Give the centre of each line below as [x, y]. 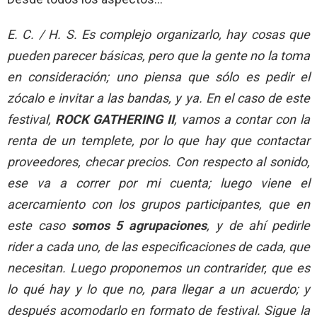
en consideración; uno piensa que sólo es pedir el [158, 76]
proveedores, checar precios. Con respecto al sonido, [158, 161]
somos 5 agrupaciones [139, 225]
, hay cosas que [264, 34]
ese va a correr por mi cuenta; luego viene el [158, 183]
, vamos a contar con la [242, 119]
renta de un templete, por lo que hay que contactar [158, 140]
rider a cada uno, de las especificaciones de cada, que [158, 246]
